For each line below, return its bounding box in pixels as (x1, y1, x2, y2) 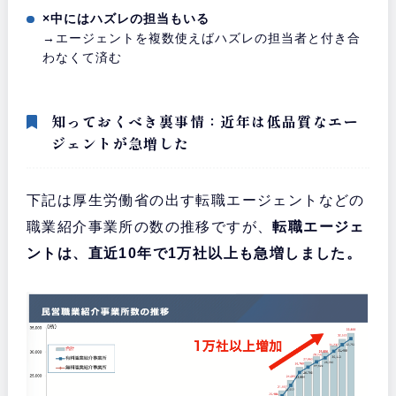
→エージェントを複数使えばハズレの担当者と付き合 (42, 30, 362, 45)
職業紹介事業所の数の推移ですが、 (26, 218, 273, 234)
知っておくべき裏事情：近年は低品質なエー (50, 110, 359, 132)
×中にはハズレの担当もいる (42, 11, 210, 26)
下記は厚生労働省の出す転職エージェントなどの (26, 192, 365, 208)
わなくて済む (42, 49, 123, 65)
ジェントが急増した (50, 132, 190, 154)
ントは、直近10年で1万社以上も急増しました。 (26, 245, 362, 261)
